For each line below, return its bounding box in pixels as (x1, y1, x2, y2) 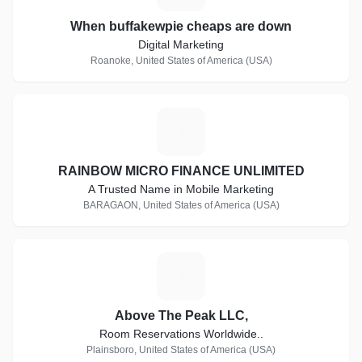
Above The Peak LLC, (114, 309, 248, 322)
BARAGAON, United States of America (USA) (82, 200, 280, 211)
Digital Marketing (138, 38, 224, 51)
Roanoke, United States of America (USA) (90, 55, 272, 66)
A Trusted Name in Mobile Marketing (88, 183, 274, 196)
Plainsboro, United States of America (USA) (86, 344, 276, 356)
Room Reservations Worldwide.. (99, 327, 263, 340)
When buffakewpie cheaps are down (70, 19, 292, 33)
